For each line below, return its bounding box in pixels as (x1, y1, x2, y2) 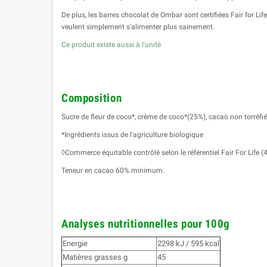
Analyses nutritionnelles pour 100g (61, 217, 231, 231)
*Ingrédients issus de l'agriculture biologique (61, 130, 203, 139)
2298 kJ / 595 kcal (157, 238, 219, 248)
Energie (63, 238, 88, 248)
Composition (61, 91, 122, 105)
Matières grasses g (63, 252, 128, 262)
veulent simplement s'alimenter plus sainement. (61, 22, 215, 31)
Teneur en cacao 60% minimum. (61, 166, 164, 175)
